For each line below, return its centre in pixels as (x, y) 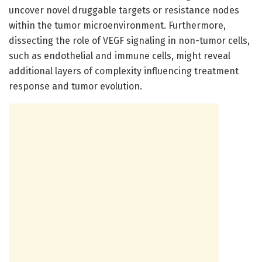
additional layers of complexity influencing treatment (124, 71)
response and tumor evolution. (75, 86)
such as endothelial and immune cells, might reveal (120, 56)
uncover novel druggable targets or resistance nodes (124, 10)
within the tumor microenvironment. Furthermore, (117, 25)
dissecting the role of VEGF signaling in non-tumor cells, (129, 40)
